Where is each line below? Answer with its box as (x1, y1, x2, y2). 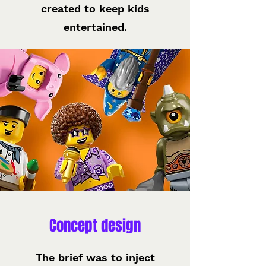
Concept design (49, 215, 141, 236)
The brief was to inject (35, 251, 155, 264)
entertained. (63, 21, 127, 33)
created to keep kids (40, 2, 150, 15)
